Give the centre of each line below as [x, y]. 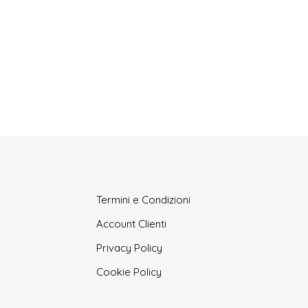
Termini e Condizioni [144, 200]
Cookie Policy [129, 272]
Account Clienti [132, 224]
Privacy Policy [130, 248]
